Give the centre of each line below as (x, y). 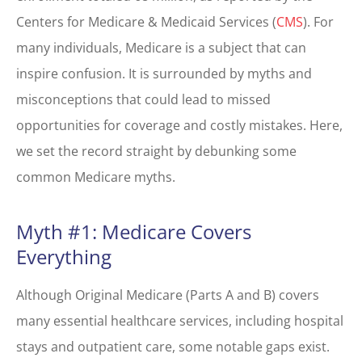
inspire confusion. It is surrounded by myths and (164, 74)
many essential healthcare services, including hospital (180, 321)
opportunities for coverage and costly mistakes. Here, (179, 125)
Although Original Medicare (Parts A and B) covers (168, 295)
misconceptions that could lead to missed (143, 99)
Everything (64, 257)
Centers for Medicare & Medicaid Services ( (146, 22)
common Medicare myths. (96, 177)
